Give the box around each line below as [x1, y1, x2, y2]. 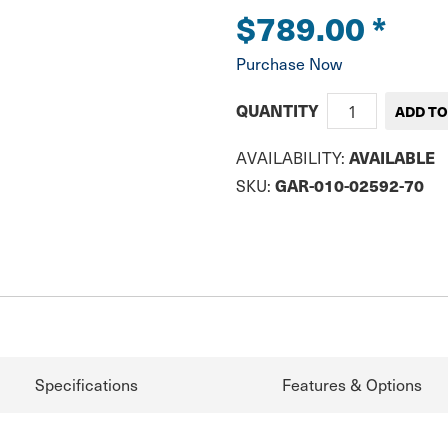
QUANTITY [236, 99, 319, 123]
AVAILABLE [349, 146, 435, 170]
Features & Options [281, 374, 422, 396]
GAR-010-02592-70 [275, 174, 424, 198]
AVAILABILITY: [236, 147, 349, 169]
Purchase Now [236, 53, 342, 75]
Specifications [35, 374, 138, 396]
